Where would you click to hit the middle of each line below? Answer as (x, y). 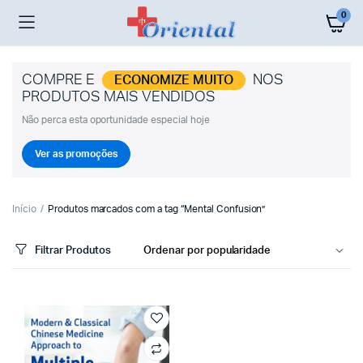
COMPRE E (60, 80)
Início (24, 209)
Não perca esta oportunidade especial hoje (116, 120)
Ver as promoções (76, 154)
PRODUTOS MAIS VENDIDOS (119, 97)
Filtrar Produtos (73, 250)
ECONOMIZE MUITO (174, 80)
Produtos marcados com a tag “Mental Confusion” (156, 209)
